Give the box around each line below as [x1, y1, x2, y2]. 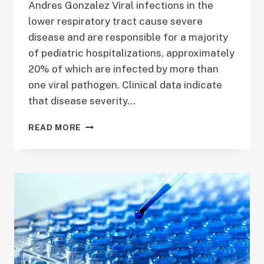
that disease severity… [28, 95, 136, 107]
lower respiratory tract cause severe [28, 15, 203, 28]
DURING [81, 169, 116, 179]
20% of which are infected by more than [28, 63, 219, 75]
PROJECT [81, 120, 122, 130]
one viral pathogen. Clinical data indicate [28, 79, 222, 91]
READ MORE [28, 123, 82, 133]
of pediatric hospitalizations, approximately [28, 47, 235, 60]
